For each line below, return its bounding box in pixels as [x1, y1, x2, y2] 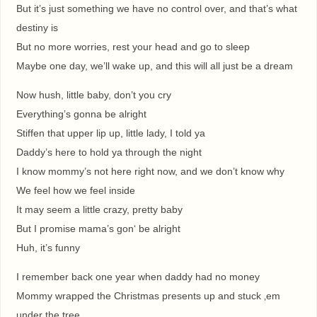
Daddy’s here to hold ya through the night [16, 146, 202, 158]
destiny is [16, 21, 58, 33]
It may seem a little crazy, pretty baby [16, 204, 183, 216]
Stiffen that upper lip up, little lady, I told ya [16, 127, 205, 139]
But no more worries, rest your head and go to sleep [16, 40, 250, 52]
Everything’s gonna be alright [16, 108, 146, 120]
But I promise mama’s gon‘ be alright [16, 223, 180, 235]
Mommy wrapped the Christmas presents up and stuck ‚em [16, 290, 280, 302]
